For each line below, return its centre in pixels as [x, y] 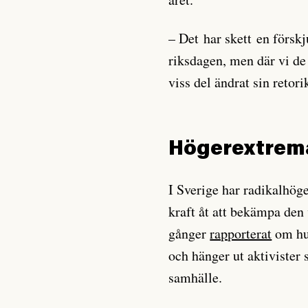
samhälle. [198, 277]
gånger [189, 233]
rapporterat [241, 233]
